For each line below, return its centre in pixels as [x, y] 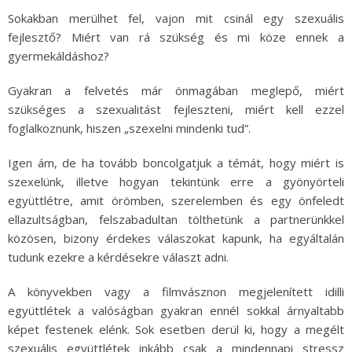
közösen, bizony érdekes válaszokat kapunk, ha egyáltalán [176, 238]
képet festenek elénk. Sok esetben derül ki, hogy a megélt [176, 329]
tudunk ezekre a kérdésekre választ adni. [118, 257]
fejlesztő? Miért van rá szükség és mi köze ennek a [176, 37]
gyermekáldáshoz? [59, 55]
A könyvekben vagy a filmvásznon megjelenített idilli [176, 291]
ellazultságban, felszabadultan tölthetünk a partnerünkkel [176, 219]
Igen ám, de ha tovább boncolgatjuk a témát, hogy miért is [176, 162]
